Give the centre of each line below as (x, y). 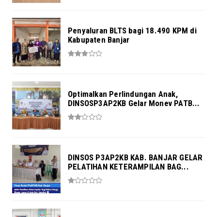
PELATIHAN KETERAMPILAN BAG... (128, 167)
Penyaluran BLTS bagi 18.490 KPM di (132, 31)
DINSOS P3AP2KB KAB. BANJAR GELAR (135, 158)
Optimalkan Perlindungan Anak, (123, 94)
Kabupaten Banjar (99, 40)
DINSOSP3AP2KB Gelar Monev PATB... (134, 103)
